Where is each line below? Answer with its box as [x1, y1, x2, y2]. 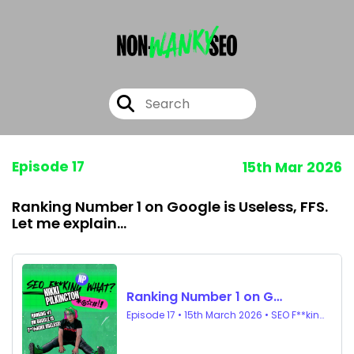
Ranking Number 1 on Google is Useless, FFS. [12, 197, 328, 217]
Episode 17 [12, 157, 85, 176]
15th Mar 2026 [243, 158, 342, 177]
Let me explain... [12, 213, 126, 233]
